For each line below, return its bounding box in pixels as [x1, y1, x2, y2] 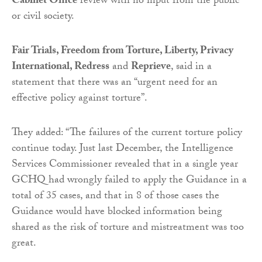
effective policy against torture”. [12, 89, 147, 108]
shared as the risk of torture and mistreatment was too [12, 219, 244, 237]
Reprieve [131, 58, 171, 77]
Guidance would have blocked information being [12, 203, 222, 222]
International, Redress [12, 58, 109, 77]
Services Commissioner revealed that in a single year [12, 156, 238, 174]
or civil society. [12, 8, 74, 26]
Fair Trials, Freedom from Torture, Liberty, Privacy [12, 42, 233, 61]
